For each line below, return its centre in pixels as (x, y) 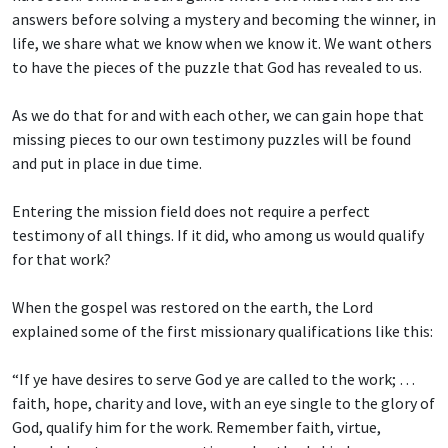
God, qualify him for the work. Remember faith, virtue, (196, 427)
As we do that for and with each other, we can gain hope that (218, 115)
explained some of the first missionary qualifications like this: (222, 331)
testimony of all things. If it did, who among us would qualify (218, 235)
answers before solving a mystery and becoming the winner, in (224, 19)
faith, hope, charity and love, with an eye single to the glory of (223, 403)
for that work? (61, 259)
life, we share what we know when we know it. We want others (222, 43)
